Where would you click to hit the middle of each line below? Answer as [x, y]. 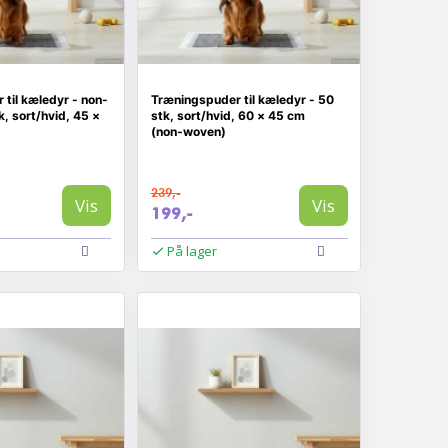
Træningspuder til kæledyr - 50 [242, 99]
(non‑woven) [188, 131]
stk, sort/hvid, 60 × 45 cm [227, 115]
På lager [192, 250]
